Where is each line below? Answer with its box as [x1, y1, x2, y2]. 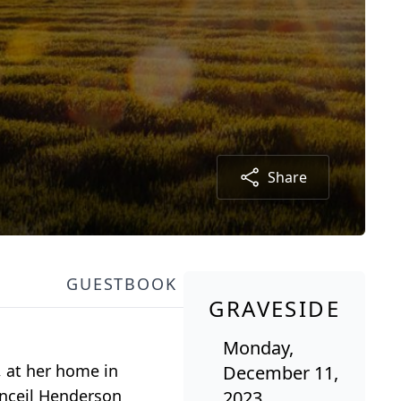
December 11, [223, 360, 339, 385]
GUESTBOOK [66, 272, 177, 294]
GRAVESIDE [209, 293, 340, 323]
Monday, [223, 335, 294, 360]
